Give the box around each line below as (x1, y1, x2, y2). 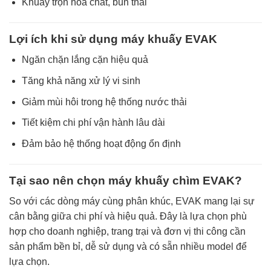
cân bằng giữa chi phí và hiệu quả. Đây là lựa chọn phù (9, 211, 247, 222)
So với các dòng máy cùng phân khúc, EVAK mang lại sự (9, 196, 255, 207)
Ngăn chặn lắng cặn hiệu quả (21, 54, 148, 65)
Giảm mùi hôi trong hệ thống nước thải (21, 96, 187, 107)
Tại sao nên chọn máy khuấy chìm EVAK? (9, 174, 242, 187)
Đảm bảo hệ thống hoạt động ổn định (21, 138, 181, 149)
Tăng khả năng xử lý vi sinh (21, 76, 140, 87)
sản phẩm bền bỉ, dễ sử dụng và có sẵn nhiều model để (9, 241, 247, 252)
